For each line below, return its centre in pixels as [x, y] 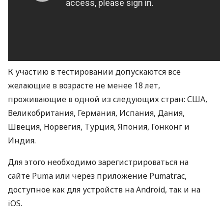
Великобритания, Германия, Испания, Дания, [96, 113]
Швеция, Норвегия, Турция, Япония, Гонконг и [99, 127]
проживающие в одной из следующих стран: [97, 99]
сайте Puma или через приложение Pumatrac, [97, 176]
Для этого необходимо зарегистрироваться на [98, 162]
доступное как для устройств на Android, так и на [104, 190]
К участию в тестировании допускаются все [94, 72]
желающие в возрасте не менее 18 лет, [84, 85]
